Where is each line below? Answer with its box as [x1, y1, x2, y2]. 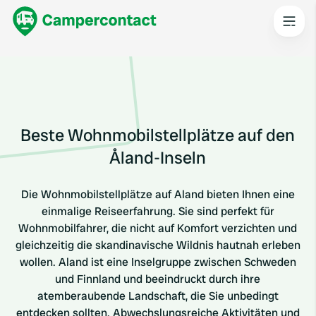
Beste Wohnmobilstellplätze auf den [20, 124, 296, 146]
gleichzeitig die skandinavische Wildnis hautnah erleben [15, 238, 300, 253]
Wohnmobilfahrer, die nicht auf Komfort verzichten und [18, 221, 298, 236]
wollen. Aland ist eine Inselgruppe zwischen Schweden [19, 255, 296, 269]
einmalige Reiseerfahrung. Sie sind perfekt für [41, 204, 274, 219]
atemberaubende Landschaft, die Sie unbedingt [37, 288, 279, 303]
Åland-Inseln [109, 147, 207, 169]
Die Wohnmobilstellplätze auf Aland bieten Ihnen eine [20, 187, 295, 202]
